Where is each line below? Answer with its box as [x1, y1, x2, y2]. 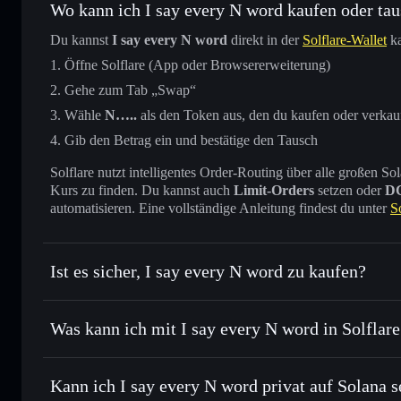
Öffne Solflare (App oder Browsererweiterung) [64, 56, 330, 73]
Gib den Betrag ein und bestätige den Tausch [64, 132, 318, 148]
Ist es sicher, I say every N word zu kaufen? [50, 260, 366, 281]
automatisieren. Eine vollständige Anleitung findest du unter [50, 200, 390, 216]
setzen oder [314, 182, 385, 198]
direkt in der [227, 31, 303, 47]
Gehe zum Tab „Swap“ [64, 81, 196, 98]
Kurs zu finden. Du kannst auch [50, 182, 234, 198]
